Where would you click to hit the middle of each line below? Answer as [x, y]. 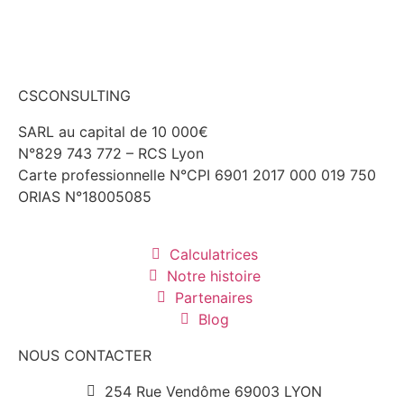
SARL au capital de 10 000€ [113, 131]
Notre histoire [213, 275]
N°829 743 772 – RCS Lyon [111, 153]
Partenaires [213, 297]
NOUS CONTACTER [85, 355]
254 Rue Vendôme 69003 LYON [213, 391]
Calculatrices [213, 254]
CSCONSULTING [74, 95]
